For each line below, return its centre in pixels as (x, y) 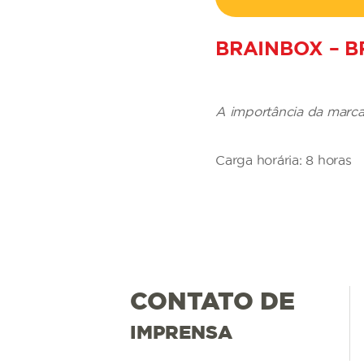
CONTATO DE (212, 300)
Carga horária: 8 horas (284, 160)
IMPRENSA (181, 331)
